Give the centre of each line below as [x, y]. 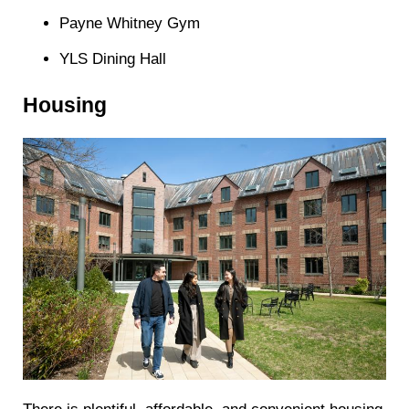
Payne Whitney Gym [130, 24]
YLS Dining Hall [113, 58]
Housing [65, 105]
